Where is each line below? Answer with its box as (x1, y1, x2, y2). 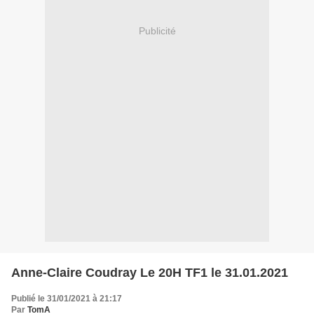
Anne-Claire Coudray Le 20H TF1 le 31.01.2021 (11, 265, 288, 280)
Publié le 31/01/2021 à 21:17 (11, 293, 122, 303)
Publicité (138, 25, 176, 37)
